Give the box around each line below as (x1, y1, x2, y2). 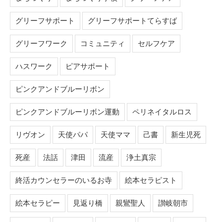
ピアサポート (65, 61, 110, 70)
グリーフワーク (15, 39, 67, 48)
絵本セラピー (15, 198, 60, 207)
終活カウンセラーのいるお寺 (15, 175, 112, 184)
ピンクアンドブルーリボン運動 (15, 107, 119, 116)
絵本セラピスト (125, 175, 177, 184)
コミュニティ (80, 39, 125, 48)
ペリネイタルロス (132, 107, 192, 116)
